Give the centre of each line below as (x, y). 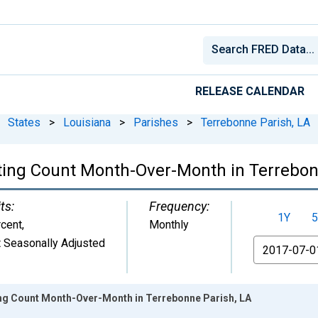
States (24, 122)
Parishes (156, 122)
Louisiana (87, 122)
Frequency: (179, 206)
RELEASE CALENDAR (250, 91)
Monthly (169, 224)
